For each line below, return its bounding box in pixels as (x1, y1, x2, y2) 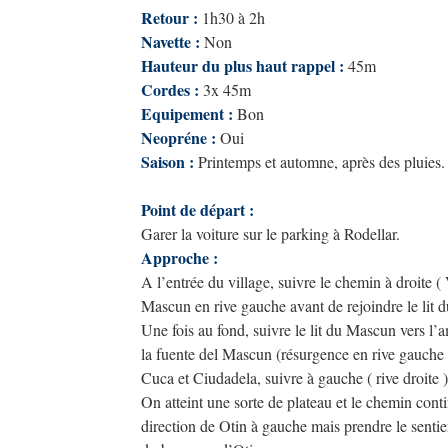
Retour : (141, 6, 198, 29)
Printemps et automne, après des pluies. (198, 151, 445, 172)
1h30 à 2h (202, 7, 265, 28)
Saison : (141, 150, 194, 173)
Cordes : (141, 78, 199, 101)
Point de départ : (141, 198, 254, 221)
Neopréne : (141, 126, 216, 149)
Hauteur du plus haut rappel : (141, 54, 344, 77)
